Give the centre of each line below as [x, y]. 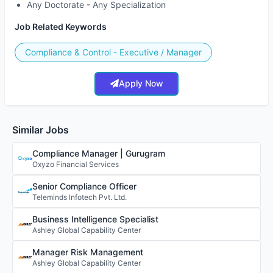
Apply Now [141, 83]
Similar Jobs [41, 129]
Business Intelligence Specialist [95, 219]
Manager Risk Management [88, 252]
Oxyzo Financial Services [76, 164]
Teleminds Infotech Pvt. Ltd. [80, 197]
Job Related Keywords [61, 27]
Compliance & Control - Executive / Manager [113, 52]
